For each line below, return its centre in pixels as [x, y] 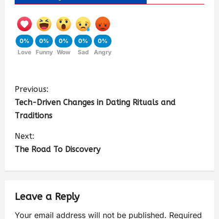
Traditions [33, 116]
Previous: [32, 89]
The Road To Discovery [57, 150]
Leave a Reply [47, 197]
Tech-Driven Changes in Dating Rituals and [95, 103]
